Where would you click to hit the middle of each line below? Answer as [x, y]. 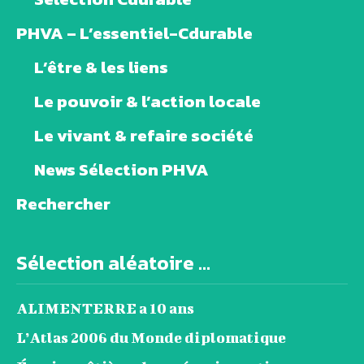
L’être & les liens [101, 67]
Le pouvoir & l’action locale [147, 101]
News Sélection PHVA [121, 169]
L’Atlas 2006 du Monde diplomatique [151, 337]
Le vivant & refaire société [144, 135]
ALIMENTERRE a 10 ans [105, 308]
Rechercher [63, 203]
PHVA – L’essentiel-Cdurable [134, 32]
